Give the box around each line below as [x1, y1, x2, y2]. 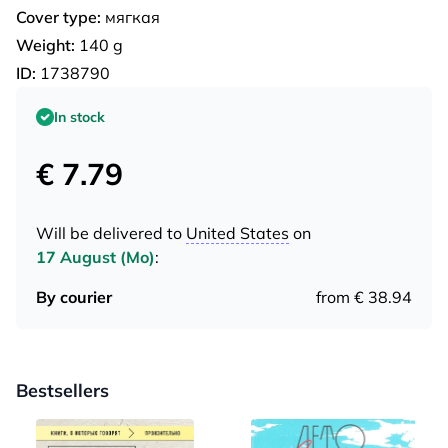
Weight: [16, 34, 75, 55]
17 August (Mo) [36, 246, 155, 267]
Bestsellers [16, 378, 109, 402]
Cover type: [16, 6, 101, 27]
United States [186, 222, 289, 243]
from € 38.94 [316, 286, 412, 307]
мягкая [101, 6, 160, 27]
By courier [36, 286, 112, 307]
